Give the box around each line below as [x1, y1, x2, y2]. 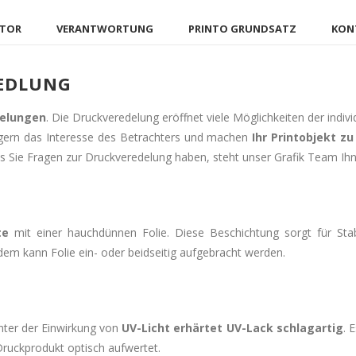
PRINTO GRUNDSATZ [188, 21, 296, 36]
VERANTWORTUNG [56, 21, 153, 36]
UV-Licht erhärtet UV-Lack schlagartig [122, 319, 343, 335]
